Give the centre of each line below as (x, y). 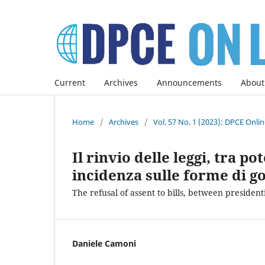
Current (70, 82)
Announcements (189, 82)
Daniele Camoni (104, 243)
